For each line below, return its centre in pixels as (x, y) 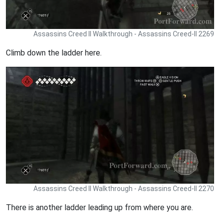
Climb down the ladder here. (54, 53)
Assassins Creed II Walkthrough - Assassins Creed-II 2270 (124, 189)
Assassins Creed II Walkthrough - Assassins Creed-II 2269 (124, 34)
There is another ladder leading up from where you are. (99, 207)
